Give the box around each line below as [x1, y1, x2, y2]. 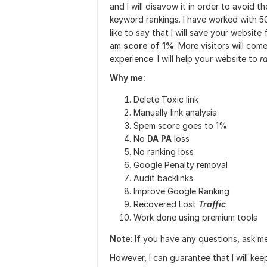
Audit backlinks [133, 173, 193, 183]
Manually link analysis [133, 107, 216, 117]
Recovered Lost [133, 199, 198, 209]
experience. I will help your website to [110, 54, 260, 64]
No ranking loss [133, 147, 194, 157]
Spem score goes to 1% [133, 120, 227, 131]
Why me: [110, 73, 145, 83]
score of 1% [123, 41, 174, 51]
